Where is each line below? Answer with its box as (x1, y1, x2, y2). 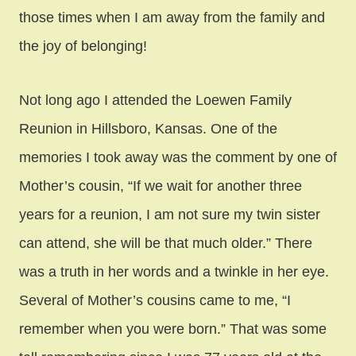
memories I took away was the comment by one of (19, 149, 337, 165)
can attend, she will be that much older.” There (19, 234, 312, 251)
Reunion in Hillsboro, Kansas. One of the (19, 120, 277, 137)
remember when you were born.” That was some (19, 320, 327, 337)
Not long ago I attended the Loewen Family (19, 91, 292, 108)
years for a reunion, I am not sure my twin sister (19, 206, 320, 222)
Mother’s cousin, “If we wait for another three (19, 177, 302, 194)
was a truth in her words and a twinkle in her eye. (19, 263, 329, 280)
